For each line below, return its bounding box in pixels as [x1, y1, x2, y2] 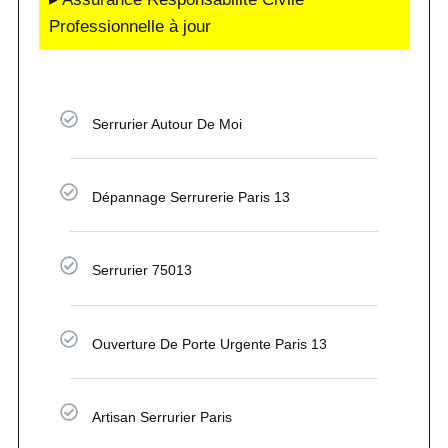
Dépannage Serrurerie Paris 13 [92, 189, 291, 206]
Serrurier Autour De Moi [92, 116, 243, 133]
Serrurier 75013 [92, 262, 193, 279]
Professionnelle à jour [49, 17, 211, 36]
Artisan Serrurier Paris [92, 408, 233, 425]
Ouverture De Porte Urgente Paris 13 [92, 335, 328, 352]
